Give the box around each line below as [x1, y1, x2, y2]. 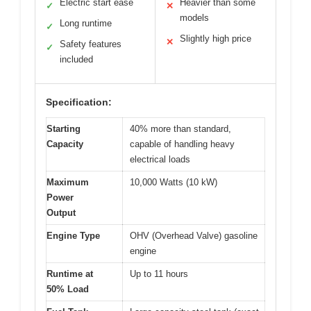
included [60, 53, 93, 65]
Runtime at [47, 268, 93, 279]
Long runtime [60, 17, 112, 28]
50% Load [47, 283, 89, 294]
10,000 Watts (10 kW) [130, 176, 217, 187]
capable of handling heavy [130, 138, 235, 149]
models [180, 12, 209, 23]
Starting [47, 123, 81, 134]
